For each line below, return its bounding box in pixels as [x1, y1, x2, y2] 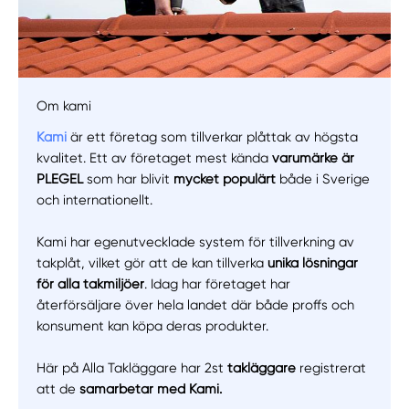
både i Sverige [276, 171, 371, 188]
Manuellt [64, 11, 119, 27]
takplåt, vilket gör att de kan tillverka [37, 255, 268, 272]
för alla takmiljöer [37, 276, 145, 293]
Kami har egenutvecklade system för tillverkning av [37, 234, 355, 251]
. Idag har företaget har [144, 276, 291, 293]
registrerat [296, 360, 367, 377]
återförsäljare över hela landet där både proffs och [37, 297, 355, 314]
